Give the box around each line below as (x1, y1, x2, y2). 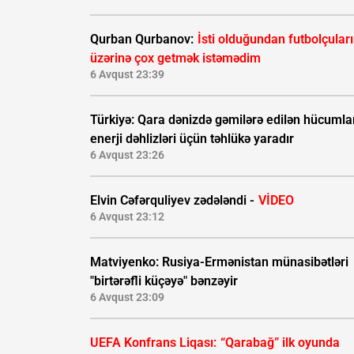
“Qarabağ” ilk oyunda (220, 335, 340, 351)
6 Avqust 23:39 (90, 68, 164, 81)
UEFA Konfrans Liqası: (90, 335, 220, 351)
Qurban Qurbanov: (90, 32, 197, 47)
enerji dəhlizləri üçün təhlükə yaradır (90, 131, 294, 147)
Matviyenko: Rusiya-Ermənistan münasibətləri (90, 254, 348, 270)
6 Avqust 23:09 (90, 291, 164, 304)
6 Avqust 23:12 (90, 210, 164, 224)
